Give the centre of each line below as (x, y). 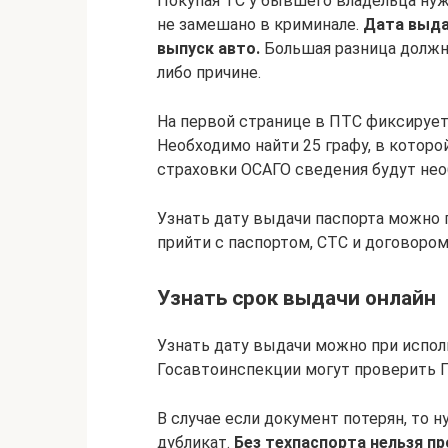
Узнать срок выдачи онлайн (296, 297)
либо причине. (209, 73)
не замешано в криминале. (260, 25)
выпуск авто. (208, 49)
